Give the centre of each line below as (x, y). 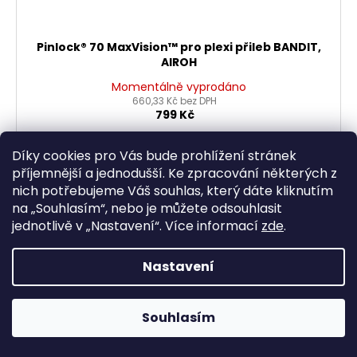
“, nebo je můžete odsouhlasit (191, 208)
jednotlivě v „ (51, 226)
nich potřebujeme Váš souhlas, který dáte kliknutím (173, 191)
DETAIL (178, 154)
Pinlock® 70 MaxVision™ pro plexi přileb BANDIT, (178, 47)
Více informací (213, 226)
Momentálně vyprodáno (178, 87)
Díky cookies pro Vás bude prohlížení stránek (154, 156)
